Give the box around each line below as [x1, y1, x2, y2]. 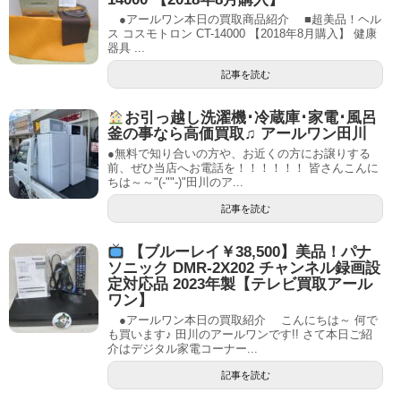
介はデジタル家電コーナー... [107, 342, 258, 356]
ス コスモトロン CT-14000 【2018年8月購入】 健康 [107, 26, 377, 40]
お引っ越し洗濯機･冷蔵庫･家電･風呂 [124, 109, 378, 127]
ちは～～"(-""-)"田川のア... [107, 175, 243, 190]
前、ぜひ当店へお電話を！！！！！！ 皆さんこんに [107, 161, 379, 175]
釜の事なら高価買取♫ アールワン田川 [107, 125, 367, 143]
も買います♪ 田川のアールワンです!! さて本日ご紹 [107, 328, 372, 342]
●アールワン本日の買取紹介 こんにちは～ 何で [107, 313, 378, 328]
